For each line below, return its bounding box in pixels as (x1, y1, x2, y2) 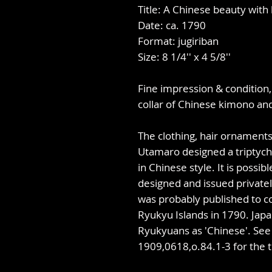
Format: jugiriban (138, 34, 219, 49)
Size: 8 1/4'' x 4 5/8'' (138, 50, 231, 64)
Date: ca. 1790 (138, 18, 206, 33)
